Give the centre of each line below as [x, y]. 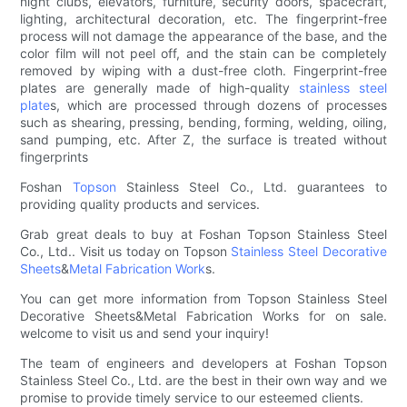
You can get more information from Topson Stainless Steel [203, 299]
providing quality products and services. [140, 204]
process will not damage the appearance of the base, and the [203, 36]
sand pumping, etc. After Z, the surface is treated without [203, 140]
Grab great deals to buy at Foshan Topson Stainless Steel [203, 234]
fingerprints [55, 157]
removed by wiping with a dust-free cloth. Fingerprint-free [203, 71]
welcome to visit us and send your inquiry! [145, 333]
